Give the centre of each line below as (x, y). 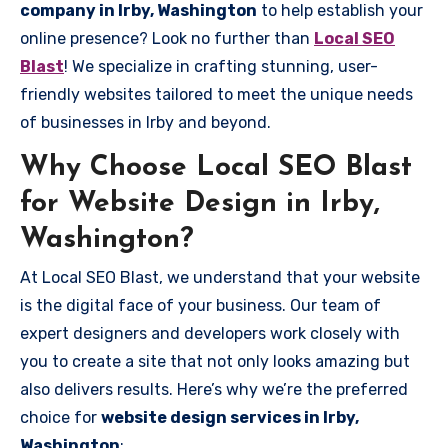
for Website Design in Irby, (200, 203)
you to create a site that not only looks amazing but (215, 361)
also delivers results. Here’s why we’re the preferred (214, 389)
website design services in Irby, (230, 417)
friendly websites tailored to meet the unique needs (216, 94)
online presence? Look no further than (167, 38)
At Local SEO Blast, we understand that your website (220, 277)
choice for (60, 417)
